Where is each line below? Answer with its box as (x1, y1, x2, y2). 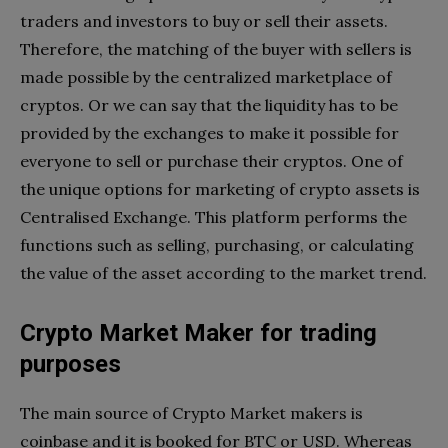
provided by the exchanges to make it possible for (20, 122, 399, 143)
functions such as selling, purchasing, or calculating (20, 234, 414, 255)
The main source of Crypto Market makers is (20, 402, 363, 423)
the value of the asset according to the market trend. (20, 262, 427, 283)
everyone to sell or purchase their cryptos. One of (20, 150, 403, 171)
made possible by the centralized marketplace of (20, 66, 392, 87)
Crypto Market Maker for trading (20, 318, 377, 347)
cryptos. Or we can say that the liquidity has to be (20, 94, 398, 115)
